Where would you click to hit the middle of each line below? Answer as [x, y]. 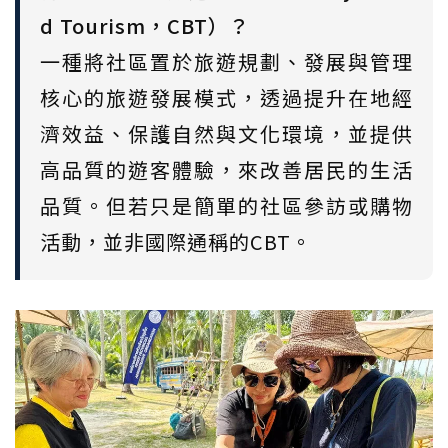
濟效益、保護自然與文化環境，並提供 [226, 133]
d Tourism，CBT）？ [145, 25]
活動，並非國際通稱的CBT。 [176, 241]
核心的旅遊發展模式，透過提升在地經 [226, 97]
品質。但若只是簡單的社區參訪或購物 [226, 205]
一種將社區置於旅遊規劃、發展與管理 [226, 61]
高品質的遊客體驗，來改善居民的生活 [226, 169]
